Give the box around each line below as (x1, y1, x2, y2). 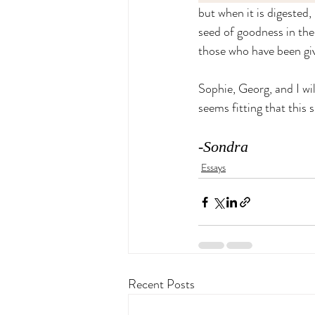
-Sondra (198, 138, 248, 155)
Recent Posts (128, 275, 195, 293)
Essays (201, 160, 226, 174)
